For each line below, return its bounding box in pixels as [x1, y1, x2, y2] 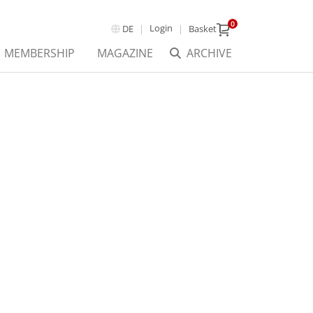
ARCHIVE [187, 45, 232, 61]
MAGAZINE [97, 45, 153, 61]
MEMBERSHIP [4, 45, 75, 61]
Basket [189, 22, 217, 35]
